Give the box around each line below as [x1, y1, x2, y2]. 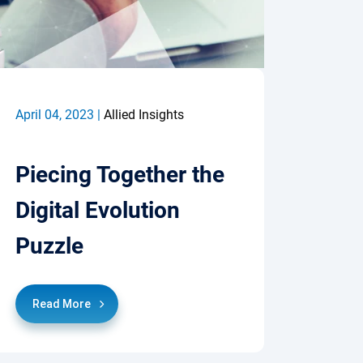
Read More [32, 297, 92, 310]
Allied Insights [104, 106, 185, 122]
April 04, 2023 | [15, 106, 105, 122]
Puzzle [15, 232, 84, 259]
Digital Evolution [15, 196, 181, 224]
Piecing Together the [15, 160, 225, 188]
